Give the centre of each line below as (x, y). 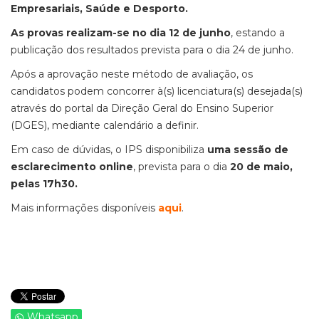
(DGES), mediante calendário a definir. (105, 126)
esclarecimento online (72, 167)
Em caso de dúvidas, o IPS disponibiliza (109, 150)
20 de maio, (260, 167)
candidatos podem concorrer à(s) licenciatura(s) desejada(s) (157, 91)
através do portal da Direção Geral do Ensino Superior (142, 109)
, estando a (258, 33)
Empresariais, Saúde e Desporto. (99, 9)
